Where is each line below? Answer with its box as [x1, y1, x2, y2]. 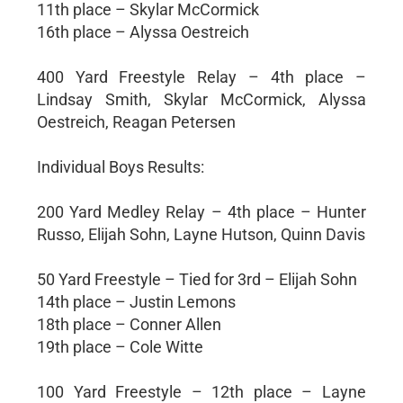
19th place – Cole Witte [36, 336, 203, 356]
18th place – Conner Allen [36, 314, 221, 334]
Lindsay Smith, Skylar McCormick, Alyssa [36, 89, 367, 109]
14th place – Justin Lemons [36, 291, 236, 311]
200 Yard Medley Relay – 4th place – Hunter [36, 201, 367, 221]
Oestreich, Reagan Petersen [36, 112, 236, 131]
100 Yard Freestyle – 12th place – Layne [36, 381, 367, 401]
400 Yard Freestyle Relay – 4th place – [36, 67, 367, 86]
